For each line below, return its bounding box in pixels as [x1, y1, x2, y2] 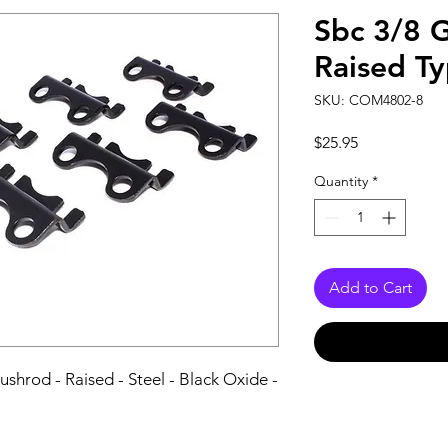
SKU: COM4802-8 [314, 91, 423, 109]
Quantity [314, 172, 368, 190]
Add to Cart [329, 278, 412, 297]
